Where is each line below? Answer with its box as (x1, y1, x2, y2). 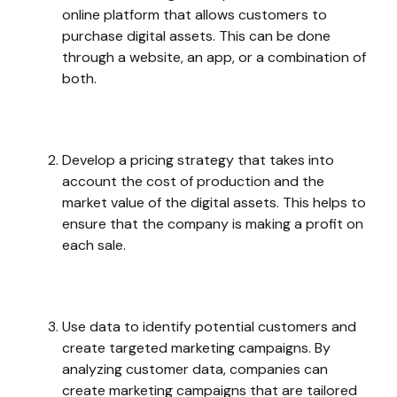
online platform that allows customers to (62, 5, 327, 24)
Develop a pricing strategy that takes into (62, 151, 334, 169)
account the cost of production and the (62, 172, 324, 191)
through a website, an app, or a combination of (62, 48, 366, 66)
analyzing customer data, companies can (62, 360, 328, 378)
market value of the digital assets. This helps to (62, 193, 366, 212)
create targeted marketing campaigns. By (62, 339, 331, 357)
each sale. (62, 236, 126, 254)
